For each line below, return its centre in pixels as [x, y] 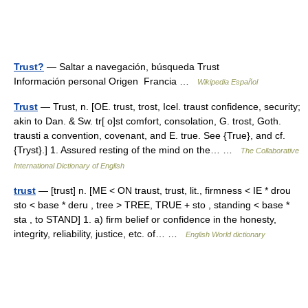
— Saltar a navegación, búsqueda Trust [132, 67]
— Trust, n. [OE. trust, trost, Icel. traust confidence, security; [169, 107]
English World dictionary [225, 234]
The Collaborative [270, 151]
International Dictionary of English [69, 166]
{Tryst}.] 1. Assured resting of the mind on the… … [127, 150]
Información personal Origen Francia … [106, 81]
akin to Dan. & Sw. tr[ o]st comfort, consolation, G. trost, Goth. [147, 121]
